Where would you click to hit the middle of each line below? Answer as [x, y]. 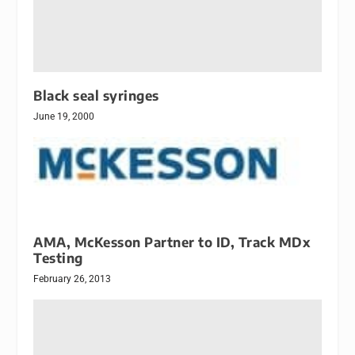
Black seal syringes [96, 95]
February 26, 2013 [73, 279]
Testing [58, 258]
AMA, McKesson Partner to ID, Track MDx [172, 242]
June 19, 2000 [64, 116]
